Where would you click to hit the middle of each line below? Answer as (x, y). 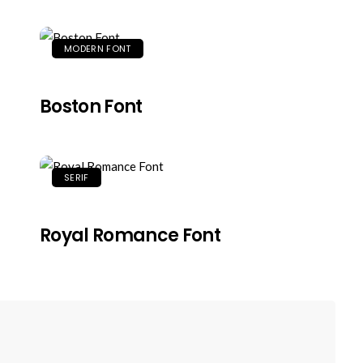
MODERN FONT (98, 49)
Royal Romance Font (130, 235)
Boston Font (91, 107)
